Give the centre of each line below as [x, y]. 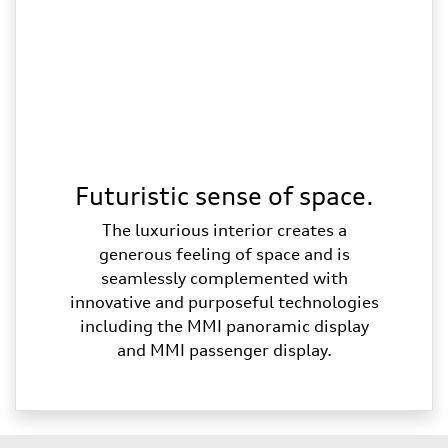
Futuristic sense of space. [224, 195]
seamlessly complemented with [224, 277]
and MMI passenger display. [224, 349]
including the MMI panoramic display [224, 325]
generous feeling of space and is [224, 253]
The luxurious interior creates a [224, 229]
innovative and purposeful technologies [224, 301]
